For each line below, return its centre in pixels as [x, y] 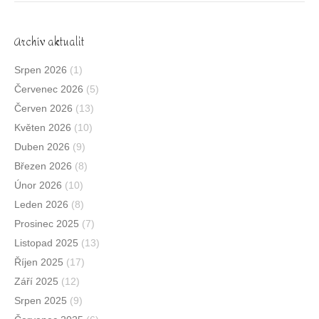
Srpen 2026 [41, 70]
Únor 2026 [38, 185]
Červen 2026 [43, 109]
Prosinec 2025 [47, 224]
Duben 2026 [42, 147]
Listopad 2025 [46, 243]
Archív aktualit [49, 43]
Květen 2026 [43, 128]
